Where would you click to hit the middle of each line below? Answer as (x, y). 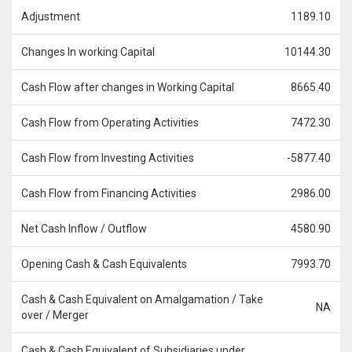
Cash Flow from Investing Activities (108, 158)
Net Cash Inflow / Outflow (84, 229)
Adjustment (51, 16)
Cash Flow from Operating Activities (110, 123)
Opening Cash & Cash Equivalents (104, 264)
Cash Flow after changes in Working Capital (128, 87)
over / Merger (55, 315)
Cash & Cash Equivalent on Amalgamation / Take (142, 299)
